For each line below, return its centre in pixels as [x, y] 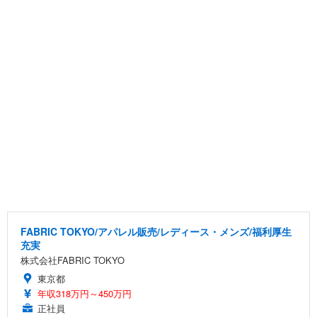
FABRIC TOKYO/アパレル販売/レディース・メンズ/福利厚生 [156, 231]
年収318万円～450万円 [85, 293]
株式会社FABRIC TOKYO [73, 260]
